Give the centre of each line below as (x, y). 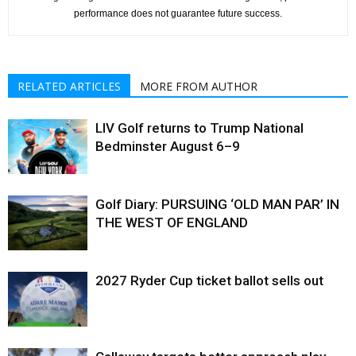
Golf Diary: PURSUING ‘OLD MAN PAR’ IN (217, 204)
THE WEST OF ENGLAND (172, 222)
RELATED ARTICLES (69, 86)
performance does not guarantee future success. (178, 13)
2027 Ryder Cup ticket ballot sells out (209, 280)
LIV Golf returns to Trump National (199, 128)
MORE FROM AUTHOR (199, 86)
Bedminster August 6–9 (168, 146)
